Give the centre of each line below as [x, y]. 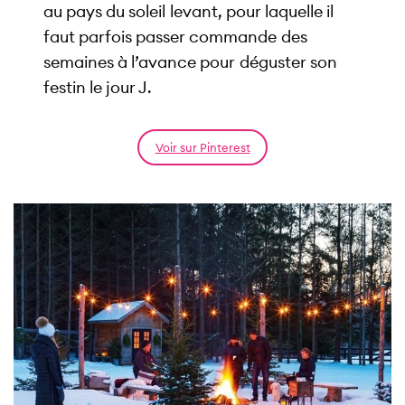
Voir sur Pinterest [202, 147]
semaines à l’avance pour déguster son [190, 61]
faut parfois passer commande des [175, 36]
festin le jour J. [98, 87]
